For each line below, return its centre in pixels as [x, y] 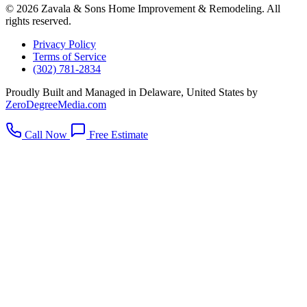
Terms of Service [70, 56]
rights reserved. [38, 21]
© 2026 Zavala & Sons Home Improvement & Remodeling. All [143, 8]
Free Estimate [117, 134]
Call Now [46, 134]
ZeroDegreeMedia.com [56, 104]
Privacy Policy [64, 44]
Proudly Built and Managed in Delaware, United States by [132, 92]
